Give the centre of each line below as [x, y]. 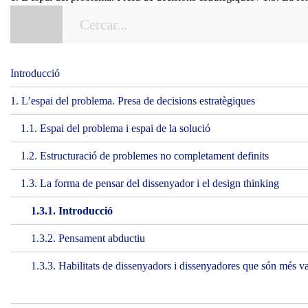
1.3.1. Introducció [72, 211]
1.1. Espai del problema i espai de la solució [115, 128]
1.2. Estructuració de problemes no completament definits [145, 156]
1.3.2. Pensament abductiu [88, 238]
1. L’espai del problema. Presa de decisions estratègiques [133, 101]
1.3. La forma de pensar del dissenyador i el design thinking [150, 183]
